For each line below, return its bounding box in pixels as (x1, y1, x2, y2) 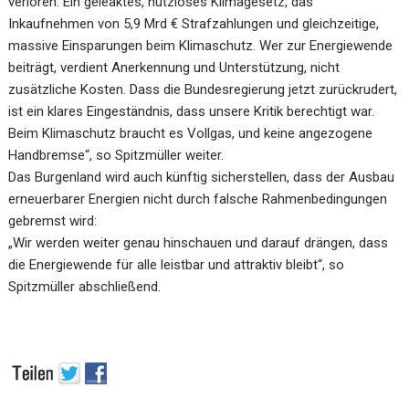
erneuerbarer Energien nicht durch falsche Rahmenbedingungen (8, 191, 388, 207)
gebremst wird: (8, 213, 98, 229)
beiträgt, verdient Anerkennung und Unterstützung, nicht (8, 59, 341, 76)
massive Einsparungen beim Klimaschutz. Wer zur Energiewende (8, 37, 393, 54)
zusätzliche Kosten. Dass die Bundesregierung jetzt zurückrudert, (8, 81, 398, 98)
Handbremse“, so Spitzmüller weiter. (8, 147, 225, 163)
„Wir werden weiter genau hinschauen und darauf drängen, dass (8, 235, 389, 251)
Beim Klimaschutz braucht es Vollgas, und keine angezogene (8, 125, 373, 142)
